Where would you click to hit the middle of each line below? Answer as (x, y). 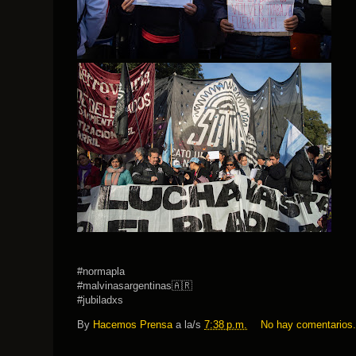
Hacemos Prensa (133, 325)
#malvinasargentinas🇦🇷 (135, 286)
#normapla (101, 271)
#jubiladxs (100, 300)
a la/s (190, 325)
